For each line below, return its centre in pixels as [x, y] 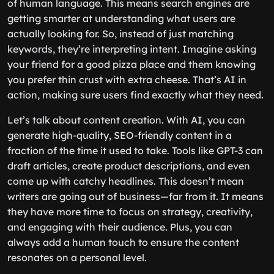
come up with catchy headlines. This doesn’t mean [126, 181]
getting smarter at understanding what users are [121, 18]
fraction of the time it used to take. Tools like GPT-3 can [135, 150]
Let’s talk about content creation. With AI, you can [126, 120]
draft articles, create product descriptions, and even [129, 166]
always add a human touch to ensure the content [123, 242]
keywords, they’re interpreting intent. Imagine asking [132, 49]
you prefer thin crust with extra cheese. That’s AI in [127, 80]
